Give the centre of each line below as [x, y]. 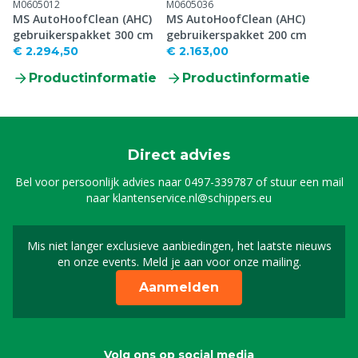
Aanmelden [179, 287]
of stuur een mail [298, 182]
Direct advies [179, 155]
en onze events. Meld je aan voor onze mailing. [179, 262]
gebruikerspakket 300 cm [83, 35]
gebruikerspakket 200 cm [237, 35]
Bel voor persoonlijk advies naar [99, 182]
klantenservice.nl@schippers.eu [192, 198]
